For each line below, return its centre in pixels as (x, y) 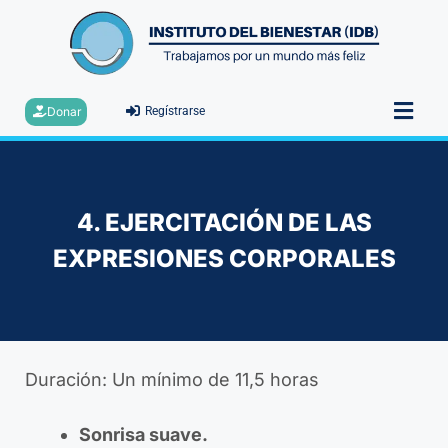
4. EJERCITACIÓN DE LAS (224, 223)
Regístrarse (174, 111)
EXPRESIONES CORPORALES (224, 259)
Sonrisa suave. (143, 435)
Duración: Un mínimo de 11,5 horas (172, 380)
